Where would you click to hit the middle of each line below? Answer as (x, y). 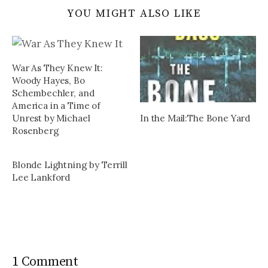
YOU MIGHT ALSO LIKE (134, 14)
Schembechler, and (53, 93)
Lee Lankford (41, 178)
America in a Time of (56, 106)
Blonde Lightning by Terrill (70, 165)
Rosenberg (36, 131)
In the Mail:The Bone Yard (195, 118)
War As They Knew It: (57, 68)
